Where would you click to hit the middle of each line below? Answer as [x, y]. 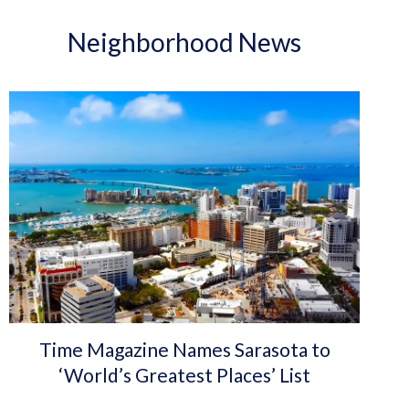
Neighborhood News [185, 42]
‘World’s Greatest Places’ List [185, 375]
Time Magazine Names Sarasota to [184, 350]
